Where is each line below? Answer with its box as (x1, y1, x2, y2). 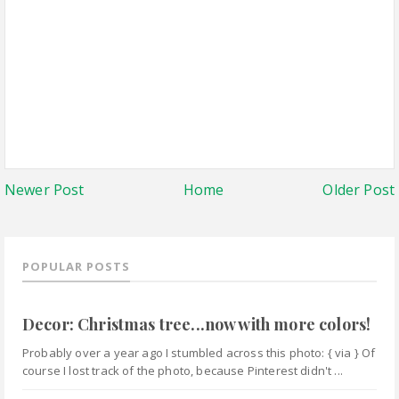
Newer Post (4, 179, 85, 199)
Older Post (322, 179, 395, 199)
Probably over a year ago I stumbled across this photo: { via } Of (22, 345, 376, 362)
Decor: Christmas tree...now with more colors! (22, 313, 371, 336)
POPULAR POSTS (22, 257, 130, 274)
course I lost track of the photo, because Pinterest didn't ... (22, 362, 343, 379)
